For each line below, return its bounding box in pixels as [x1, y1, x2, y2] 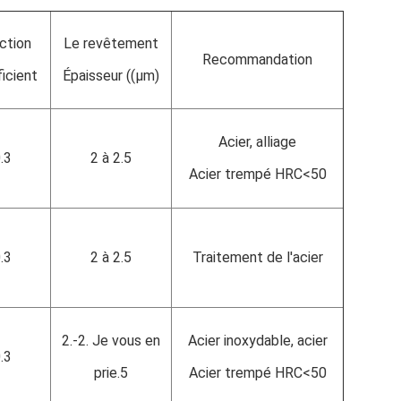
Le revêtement [64, 35, 158, 52]
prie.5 [94, 364, 128, 381]
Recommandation [202, 51, 312, 68]
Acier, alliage [218, 133, 296, 150]
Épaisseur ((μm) [63, 67, 159, 84]
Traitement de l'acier [192, 249, 323, 266]
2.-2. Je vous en [62, 332, 160, 349]
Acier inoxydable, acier [187, 332, 328, 349]
